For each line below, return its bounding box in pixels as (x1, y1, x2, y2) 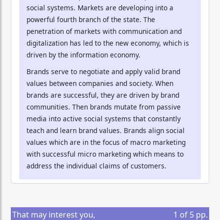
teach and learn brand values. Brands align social (27, 125, 185, 135)
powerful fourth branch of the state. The (27, 14, 155, 24)
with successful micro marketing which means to (27, 149, 184, 159)
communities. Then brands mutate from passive (27, 102, 181, 111)
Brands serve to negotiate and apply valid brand (27, 66, 180, 76)
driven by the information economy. (27, 50, 140, 59)
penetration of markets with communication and (27, 26, 182, 36)
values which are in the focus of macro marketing (27, 137, 186, 147)
